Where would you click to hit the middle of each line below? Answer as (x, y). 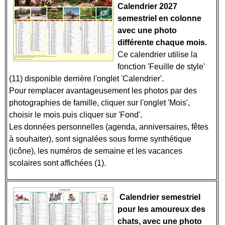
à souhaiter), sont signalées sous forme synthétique (100, 139)
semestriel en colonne (159, 18)
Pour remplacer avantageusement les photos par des (103, 91)
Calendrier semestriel (159, 197)
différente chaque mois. (162, 42)
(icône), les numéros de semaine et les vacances (96, 151)
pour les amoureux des (161, 209)
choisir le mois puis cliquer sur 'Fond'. (76, 115)
